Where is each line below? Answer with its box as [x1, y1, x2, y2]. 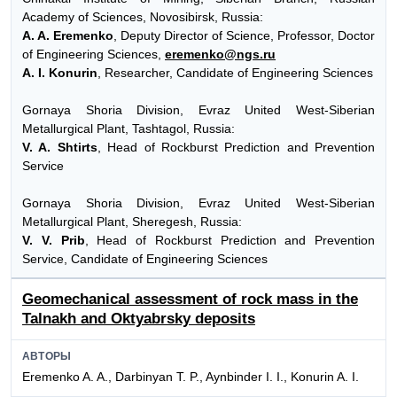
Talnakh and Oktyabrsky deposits [22, 310, 255, 328]
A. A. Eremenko [22, 27, 113, 43]
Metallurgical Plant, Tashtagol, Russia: [22, 121, 235, 136]
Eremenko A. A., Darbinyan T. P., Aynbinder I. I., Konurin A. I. [22, 370, 359, 385]
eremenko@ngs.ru [165, 46, 276, 61]
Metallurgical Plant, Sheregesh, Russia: [22, 214, 242, 229]
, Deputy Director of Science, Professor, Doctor [113, 27, 375, 43]
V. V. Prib [22, 232, 85, 247]
